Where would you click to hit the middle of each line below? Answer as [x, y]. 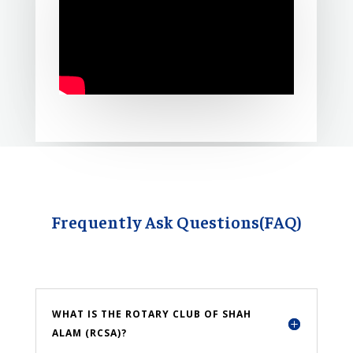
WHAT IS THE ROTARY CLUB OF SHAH [151, 314]
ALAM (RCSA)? [89, 333]
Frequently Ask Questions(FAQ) [176, 222]
